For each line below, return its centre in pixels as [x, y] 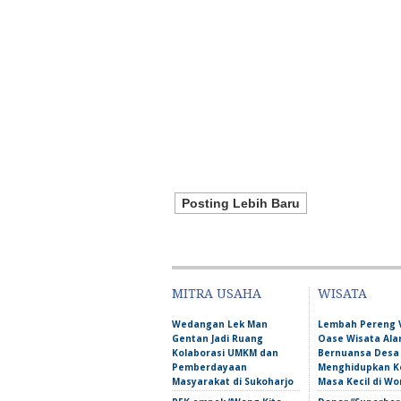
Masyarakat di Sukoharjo [233, 381]
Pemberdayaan [209, 367]
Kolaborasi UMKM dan [225, 353]
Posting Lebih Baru [241, 203]
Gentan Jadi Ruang [218, 338]
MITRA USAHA [217, 294]
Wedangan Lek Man [220, 324]
